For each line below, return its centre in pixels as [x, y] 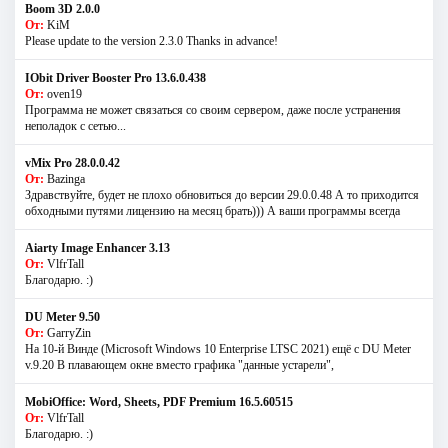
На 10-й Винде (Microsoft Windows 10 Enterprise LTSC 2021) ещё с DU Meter [218, 348]
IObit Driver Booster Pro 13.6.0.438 [115, 77]
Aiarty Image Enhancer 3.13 [97, 247]
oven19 [64, 93]
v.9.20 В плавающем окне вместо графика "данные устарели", [179, 364]
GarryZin [69, 332]
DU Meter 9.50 [62, 316]
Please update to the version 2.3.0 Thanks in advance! [151, 40]
